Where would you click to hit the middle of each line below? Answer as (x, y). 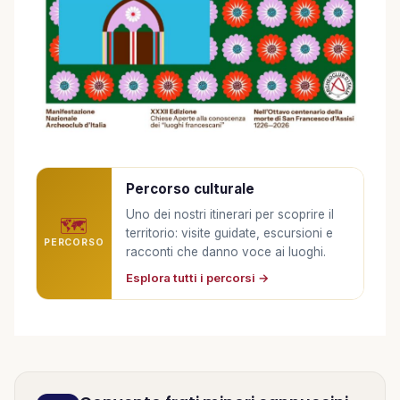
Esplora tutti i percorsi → (197, 277)
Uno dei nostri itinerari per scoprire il (229, 214)
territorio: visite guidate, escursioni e (229, 233)
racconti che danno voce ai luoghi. (225, 251)
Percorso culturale (190, 189)
